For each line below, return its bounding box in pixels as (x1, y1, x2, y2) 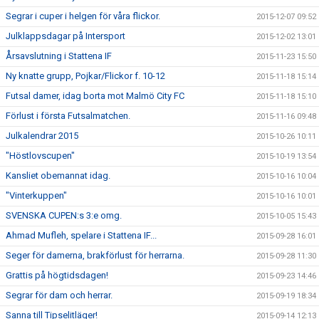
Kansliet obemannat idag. (6, 170, 110, 182)
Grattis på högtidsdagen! (6, 270, 108, 281)
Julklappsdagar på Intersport (6, 31, 125, 42)
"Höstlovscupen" (6, 150, 75, 162)
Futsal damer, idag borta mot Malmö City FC (6, 90, 184, 102)
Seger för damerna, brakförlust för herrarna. (6, 250, 184, 261)
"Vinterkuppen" (6, 190, 67, 202)
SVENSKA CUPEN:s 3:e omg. (6, 210, 122, 221)
